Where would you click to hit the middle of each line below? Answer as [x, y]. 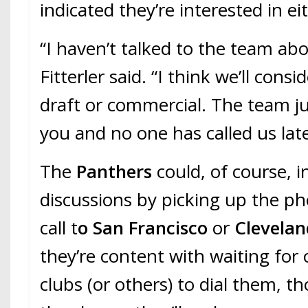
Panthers [117, 171]
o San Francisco [143, 227]
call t [59, 227]
